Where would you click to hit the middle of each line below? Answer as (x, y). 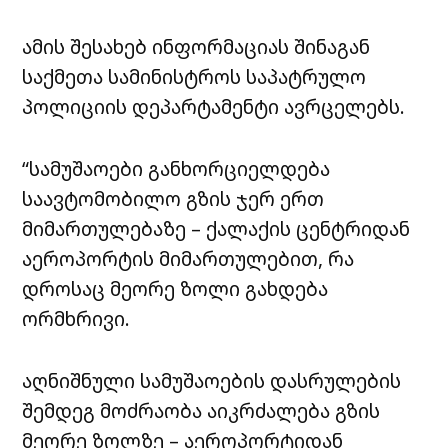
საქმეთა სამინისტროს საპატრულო (194, 77)
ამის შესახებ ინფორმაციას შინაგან (196, 47)
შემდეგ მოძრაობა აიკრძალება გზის (201, 411)
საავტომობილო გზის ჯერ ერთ (173, 199)
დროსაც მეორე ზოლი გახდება (175, 289)
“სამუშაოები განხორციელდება (176, 169)
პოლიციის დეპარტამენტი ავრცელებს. (214, 107)
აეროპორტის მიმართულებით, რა (188, 259)
